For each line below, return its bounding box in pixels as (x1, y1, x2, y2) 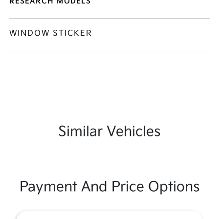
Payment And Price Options (19, 179, 200, 195)
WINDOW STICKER (9, 29, 93, 38)
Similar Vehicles (58, 124, 161, 140)
